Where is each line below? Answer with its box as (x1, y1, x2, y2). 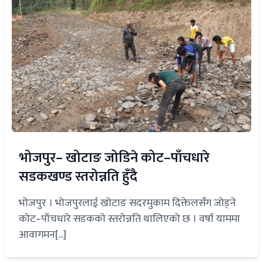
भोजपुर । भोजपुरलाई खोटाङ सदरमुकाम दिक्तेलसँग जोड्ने (19, 194, 236, 213)
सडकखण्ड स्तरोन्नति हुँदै (19, 165, 137, 189)
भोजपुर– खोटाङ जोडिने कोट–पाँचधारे (19, 146, 210, 170)
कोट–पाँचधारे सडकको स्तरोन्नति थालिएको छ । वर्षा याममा (19, 210, 240, 228)
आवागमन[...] (19, 226, 66, 244)
